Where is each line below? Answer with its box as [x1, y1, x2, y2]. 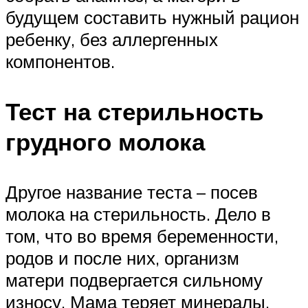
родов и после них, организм [5, 247, 239, 269]
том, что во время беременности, [5, 225, 278, 247]
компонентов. [5, 50, 115, 73]
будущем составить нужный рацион [5, 6, 299, 29]
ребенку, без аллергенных [5, 28, 218, 51]
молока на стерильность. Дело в [5, 203, 271, 225]
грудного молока [5, 126, 205, 157]
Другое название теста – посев [5, 181, 258, 203]
